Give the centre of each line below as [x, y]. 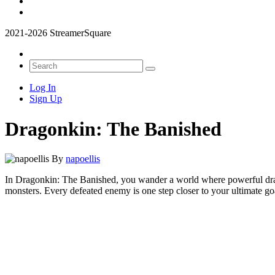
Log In [43, 88]
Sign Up [46, 99]
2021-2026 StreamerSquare [58, 33]
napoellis [83, 159]
